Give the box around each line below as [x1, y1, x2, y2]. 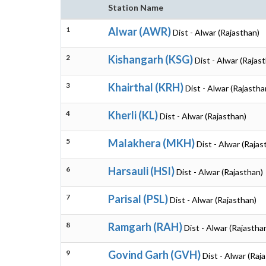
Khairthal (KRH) [108, 81, 183, 94]
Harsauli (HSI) [108, 164, 175, 178]
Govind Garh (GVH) [108, 248, 201, 261]
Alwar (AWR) [108, 25, 171, 38]
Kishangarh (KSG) [108, 53, 193, 66]
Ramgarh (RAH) [108, 220, 182, 233]
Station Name [108, 2, 163, 12]
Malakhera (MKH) [108, 137, 195, 150]
